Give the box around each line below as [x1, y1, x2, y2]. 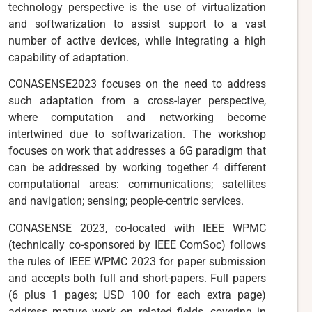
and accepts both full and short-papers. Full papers [8, 271, 266, 285]
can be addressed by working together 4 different [8, 161, 266, 175]
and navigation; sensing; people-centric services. [8, 194, 244, 208]
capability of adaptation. [8, 51, 129, 64]
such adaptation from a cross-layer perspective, [8, 94, 266, 108]
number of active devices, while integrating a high [8, 34, 266, 47]
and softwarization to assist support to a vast [8, 17, 266, 31]
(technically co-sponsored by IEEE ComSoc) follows [8, 237, 266, 251]
